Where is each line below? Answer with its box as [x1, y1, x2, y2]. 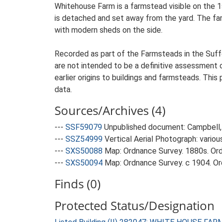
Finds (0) [55, 175, 101, 192]
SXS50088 [65, 146, 103, 156]
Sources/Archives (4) [55, 102, 166, 118]
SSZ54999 [65, 134, 103, 144]
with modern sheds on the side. [55, 25, 163, 35]
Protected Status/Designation [55, 197, 215, 214]
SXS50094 [65, 158, 103, 167]
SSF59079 [65, 122, 102, 132]
